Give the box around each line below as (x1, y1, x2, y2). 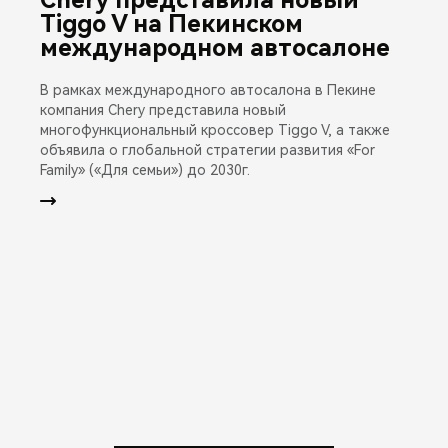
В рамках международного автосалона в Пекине (40, 81, 376, 98)
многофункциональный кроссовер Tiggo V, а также (40, 121, 390, 138)
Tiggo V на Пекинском (40, 9, 303, 38)
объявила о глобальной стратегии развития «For (40, 141, 375, 158)
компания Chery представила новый (40, 101, 286, 118)
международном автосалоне (40, 33, 390, 62)
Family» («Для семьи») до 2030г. (40, 161, 250, 178)
